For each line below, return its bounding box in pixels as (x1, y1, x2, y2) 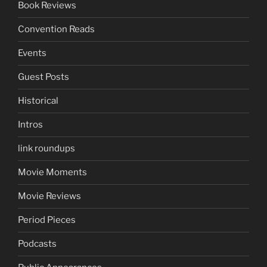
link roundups (18, 143, 75, 154)
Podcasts (18, 238, 57, 250)
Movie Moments (18, 167, 87, 178)
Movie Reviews (18, 191, 81, 202)
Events (18, 48, 46, 59)
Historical (18, 95, 58, 107)
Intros (18, 119, 43, 131)
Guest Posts (18, 72, 69, 83)
